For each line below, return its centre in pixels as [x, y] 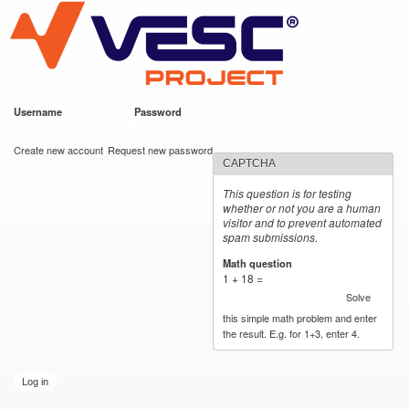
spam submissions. [271, 237]
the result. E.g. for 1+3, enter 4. [292, 333]
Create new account [58, 150]
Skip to [165, 10]
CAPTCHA [250, 163]
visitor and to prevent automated [303, 222]
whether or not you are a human [302, 208]
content [166, 51]
